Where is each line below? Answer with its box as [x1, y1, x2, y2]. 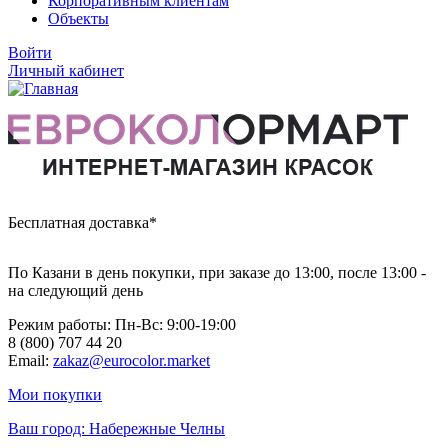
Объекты [48, 9, 109, 27]
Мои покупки [8, 385, 102, 403]
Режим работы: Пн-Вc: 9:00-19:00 [8, 315, 236, 333]
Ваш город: [8, 419, 85, 437]
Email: [8, 351, 53, 369]
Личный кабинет [8, 61, 124, 79]
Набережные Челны [89, 419, 225, 437]
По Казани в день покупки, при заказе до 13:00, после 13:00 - [8, 263, 426, 281]
